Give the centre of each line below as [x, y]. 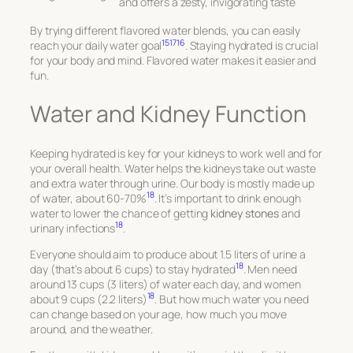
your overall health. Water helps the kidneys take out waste [173, 168]
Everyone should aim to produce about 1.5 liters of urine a [168, 254]
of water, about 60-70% [88, 198]
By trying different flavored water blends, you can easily [165, 31]
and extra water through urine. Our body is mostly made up [173, 183]
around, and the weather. [91, 329]
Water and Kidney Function [168, 113]
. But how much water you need [232, 299]
